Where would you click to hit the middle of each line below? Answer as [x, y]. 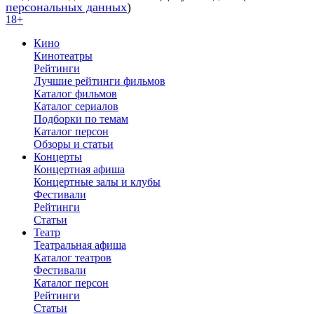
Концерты [58, 156]
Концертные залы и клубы [97, 182]
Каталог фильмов [75, 93]
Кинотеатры [63, 55]
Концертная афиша [79, 169]
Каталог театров [73, 257]
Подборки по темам [81, 118]
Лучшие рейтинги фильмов [100, 81]
